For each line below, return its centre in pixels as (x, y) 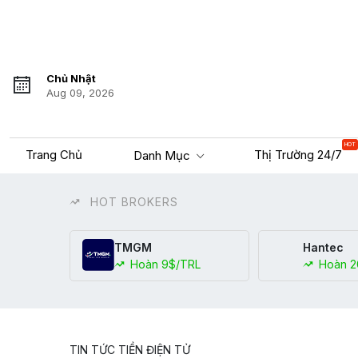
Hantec (324, 247)
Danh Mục (163, 155)
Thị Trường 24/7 (298, 154)
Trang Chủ (54, 154)
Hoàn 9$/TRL (164, 264)
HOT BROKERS (132, 201)
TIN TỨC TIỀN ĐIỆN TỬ (130, 349)
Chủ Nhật (71, 79)
